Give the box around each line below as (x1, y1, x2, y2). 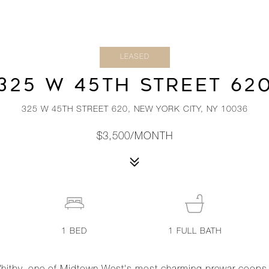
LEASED (119, 53, 150, 61)
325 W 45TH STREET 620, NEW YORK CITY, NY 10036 (21, 106, 248, 114)
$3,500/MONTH (96, 132, 173, 142)
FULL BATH (176, 228, 222, 236)
